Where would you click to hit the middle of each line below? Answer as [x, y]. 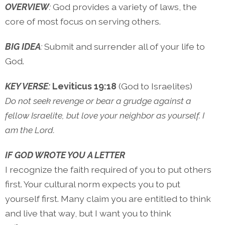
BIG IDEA [23, 47]
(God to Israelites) [155, 86]
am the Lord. [30, 130]
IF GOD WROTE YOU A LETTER [66, 155]
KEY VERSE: [28, 86]
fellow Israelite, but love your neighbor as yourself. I [105, 116]
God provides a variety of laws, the [125, 7]
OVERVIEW [27, 7]
